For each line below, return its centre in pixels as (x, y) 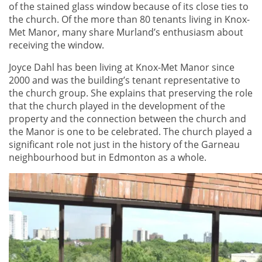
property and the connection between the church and (127, 119)
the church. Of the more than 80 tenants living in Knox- (129, 20)
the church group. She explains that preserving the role (131, 93)
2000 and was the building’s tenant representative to (125, 80)
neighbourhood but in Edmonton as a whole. (108, 158)
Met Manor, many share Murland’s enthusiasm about (126, 32)
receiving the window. (56, 45)
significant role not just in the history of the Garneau (124, 145)
